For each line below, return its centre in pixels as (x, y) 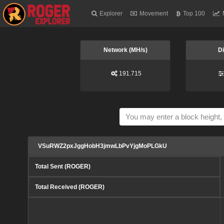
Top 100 (194, 14)
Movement (154, 14)
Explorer (111, 14)
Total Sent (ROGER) (63, 166)
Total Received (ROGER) (70, 187)
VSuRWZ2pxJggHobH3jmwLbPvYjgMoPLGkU (102, 146)
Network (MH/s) (125, 50)
